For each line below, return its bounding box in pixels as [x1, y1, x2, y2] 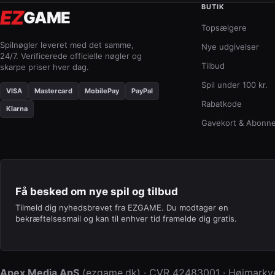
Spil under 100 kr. [201, 80, 268, 90]
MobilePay [85, 87, 119, 95]
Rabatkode [201, 99, 242, 109]
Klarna [6, 104, 28, 113]
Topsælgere [201, 23, 247, 33]
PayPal [131, 87, 153, 95]
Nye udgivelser [201, 42, 259, 52]
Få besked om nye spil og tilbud [15, 185, 178, 198]
